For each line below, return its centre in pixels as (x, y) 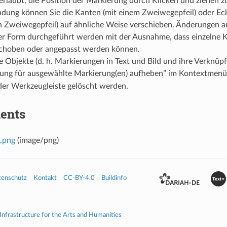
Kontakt (45, 178)
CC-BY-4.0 (79, 178)
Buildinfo (114, 178)
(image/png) (37, 140)
